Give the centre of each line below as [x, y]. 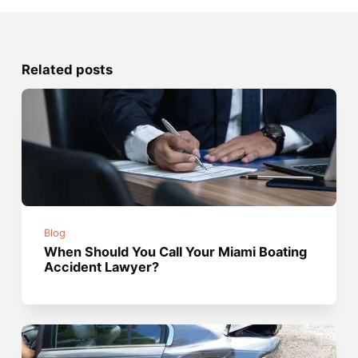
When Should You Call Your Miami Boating [176, 252]
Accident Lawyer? [102, 267]
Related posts [67, 69]
